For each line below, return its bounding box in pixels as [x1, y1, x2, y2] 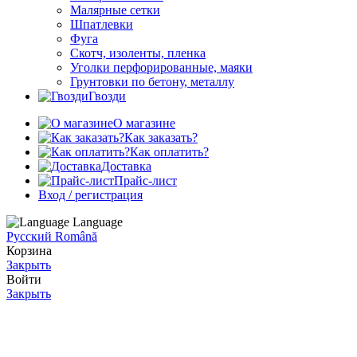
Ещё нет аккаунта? [6, 314, 108, 328]
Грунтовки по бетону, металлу [70, 75, 234, 89]
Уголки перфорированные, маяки [70, 61, 253, 75]
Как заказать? [124, 131, 198, 145]
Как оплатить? [130, 145, 209, 159]
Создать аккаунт [6, 341, 95, 355]
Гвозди [88, 89, 126, 104]
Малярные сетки [70, 3, 160, 18]
